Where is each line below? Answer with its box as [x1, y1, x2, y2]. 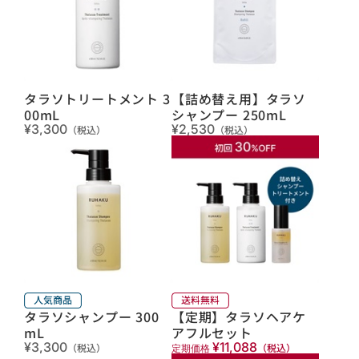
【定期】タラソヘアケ [171, 306, 306, 326]
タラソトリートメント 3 [24, 88, 171, 108]
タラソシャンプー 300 [24, 306, 159, 326]
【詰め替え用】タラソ [171, 88, 306, 108]
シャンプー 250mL [171, 104, 287, 124]
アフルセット [171, 322, 252, 342]
